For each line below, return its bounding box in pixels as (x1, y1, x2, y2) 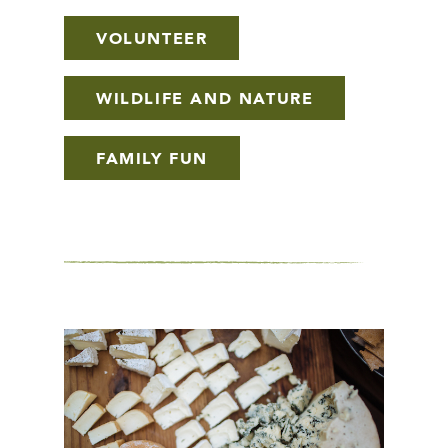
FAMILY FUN (96, 151, 208, 168)
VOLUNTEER (96, 31, 208, 48)
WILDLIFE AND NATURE (96, 91, 314, 108)
